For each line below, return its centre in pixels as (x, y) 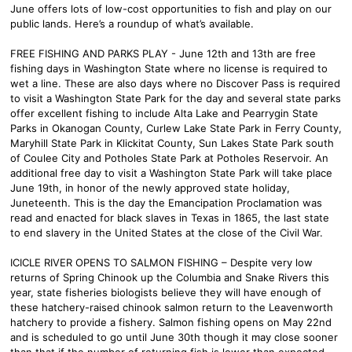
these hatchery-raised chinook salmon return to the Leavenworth (172, 307)
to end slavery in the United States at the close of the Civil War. (167, 232)
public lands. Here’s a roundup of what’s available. (132, 23)
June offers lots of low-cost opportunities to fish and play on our (171, 8)
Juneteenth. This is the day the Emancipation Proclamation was (166, 202)
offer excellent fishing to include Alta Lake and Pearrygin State (164, 113)
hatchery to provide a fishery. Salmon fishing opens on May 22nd (171, 322)
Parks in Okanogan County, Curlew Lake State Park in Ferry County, (176, 128)
